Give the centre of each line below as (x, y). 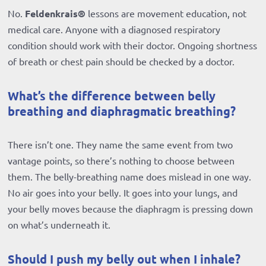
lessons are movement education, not (166, 13)
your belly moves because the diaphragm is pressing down (131, 209)
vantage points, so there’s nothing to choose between (121, 161)
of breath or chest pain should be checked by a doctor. (121, 61)
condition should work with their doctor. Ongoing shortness (133, 45)
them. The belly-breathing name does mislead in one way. (130, 177)
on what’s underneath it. (59, 225)
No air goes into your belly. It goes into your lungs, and (123, 193)
